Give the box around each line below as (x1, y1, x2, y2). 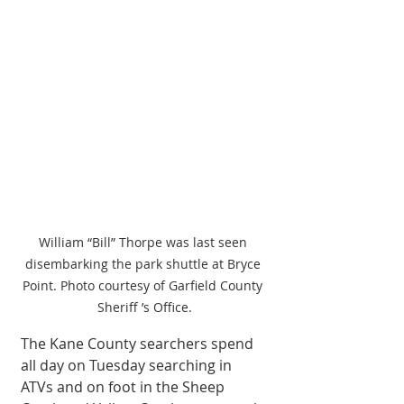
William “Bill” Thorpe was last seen (38, 233, 251, 251)
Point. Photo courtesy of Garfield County (23, 276, 266, 294)
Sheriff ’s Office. (96, 298, 192, 316)
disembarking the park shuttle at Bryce (24, 254, 264, 272)
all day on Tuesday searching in (21, 354, 235, 375)
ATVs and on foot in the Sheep (21, 376, 228, 397)
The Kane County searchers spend (21, 333, 257, 353)
